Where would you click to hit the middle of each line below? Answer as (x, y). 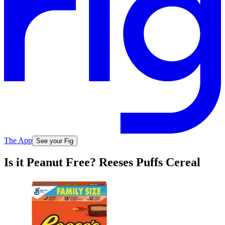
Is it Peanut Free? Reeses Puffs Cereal (102, 162)
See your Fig (55, 141)
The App (18, 140)
